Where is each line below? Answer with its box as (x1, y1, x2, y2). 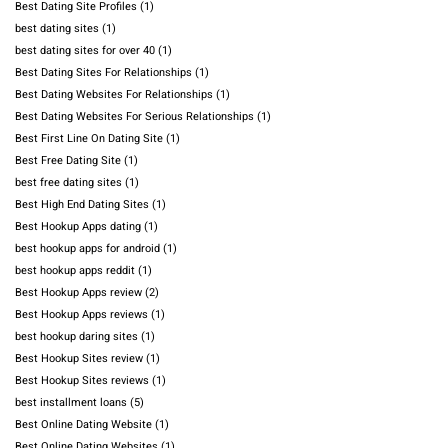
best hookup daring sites (15, 328, 138, 346)
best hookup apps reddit (15, 262, 135, 280)
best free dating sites (15, 174, 122, 192)
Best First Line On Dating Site (15, 130, 163, 148)
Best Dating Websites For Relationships (15, 86, 213, 104)
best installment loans (15, 394, 127, 412)
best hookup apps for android (15, 240, 160, 258)
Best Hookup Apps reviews (15, 306, 148, 324)
